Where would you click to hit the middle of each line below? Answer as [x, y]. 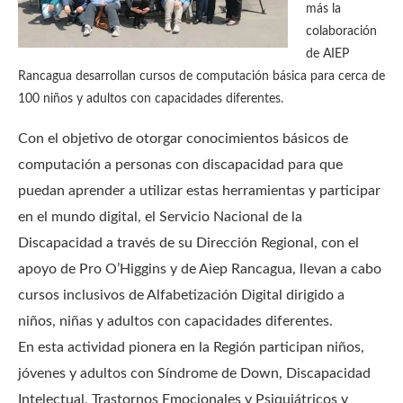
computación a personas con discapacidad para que [180, 165]
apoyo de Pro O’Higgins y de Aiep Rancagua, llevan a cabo [200, 269]
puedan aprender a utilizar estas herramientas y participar [199, 191]
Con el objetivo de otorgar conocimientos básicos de [183, 139]
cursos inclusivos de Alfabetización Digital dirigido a [181, 295]
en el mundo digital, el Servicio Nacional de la [160, 217]
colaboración [341, 31]
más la [323, 9]
